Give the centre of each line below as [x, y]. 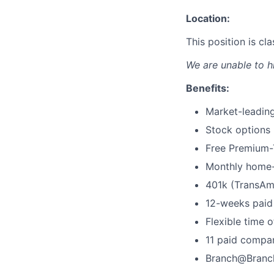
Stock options [238, 130]
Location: [208, 18]
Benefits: [208, 88]
